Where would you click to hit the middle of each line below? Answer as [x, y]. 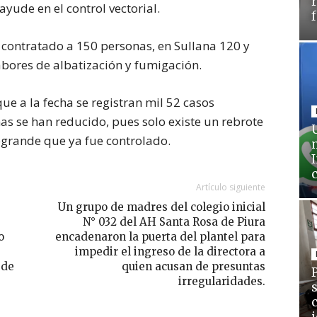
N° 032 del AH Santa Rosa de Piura [174, 222]
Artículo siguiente [230, 188]
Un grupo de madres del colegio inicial [161, 207]
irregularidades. [221, 282]
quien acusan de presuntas [193, 267]
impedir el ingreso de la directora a [170, 252]
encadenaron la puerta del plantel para [160, 237]
